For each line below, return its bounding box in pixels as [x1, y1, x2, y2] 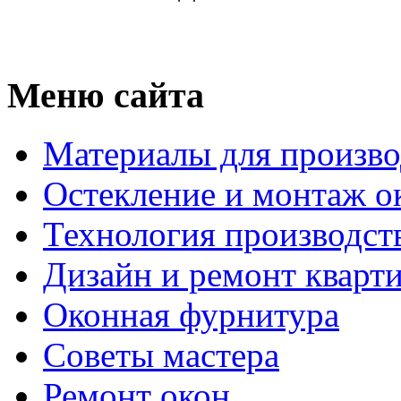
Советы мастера [43, 335, 279, 374]
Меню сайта [7, 75, 204, 116]
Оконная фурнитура [43, 294, 339, 334]
